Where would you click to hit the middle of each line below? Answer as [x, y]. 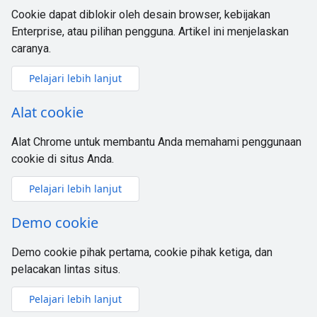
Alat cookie [47, 112]
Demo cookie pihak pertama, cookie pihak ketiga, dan [142, 252]
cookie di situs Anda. [63, 159]
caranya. [31, 48]
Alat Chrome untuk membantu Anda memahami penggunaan [156, 142]
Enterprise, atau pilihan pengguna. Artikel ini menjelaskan [150, 31]
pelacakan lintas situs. [66, 269]
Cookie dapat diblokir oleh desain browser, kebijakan [141, 15]
